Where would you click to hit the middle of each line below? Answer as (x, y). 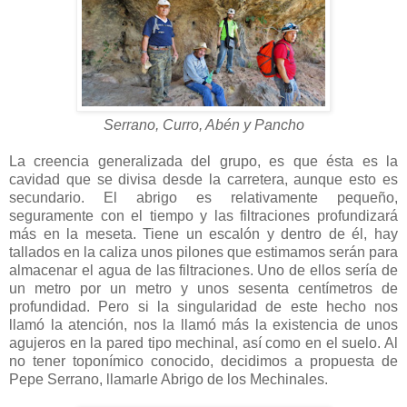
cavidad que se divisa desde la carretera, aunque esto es (203, 179)
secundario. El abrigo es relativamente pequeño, (203, 197)
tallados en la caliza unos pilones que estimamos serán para (203, 252)
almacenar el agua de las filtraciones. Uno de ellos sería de (203, 270)
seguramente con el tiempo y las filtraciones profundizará (203, 215)
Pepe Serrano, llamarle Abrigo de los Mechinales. (169, 379)
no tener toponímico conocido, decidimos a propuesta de (203, 361)
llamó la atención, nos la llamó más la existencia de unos (203, 324)
